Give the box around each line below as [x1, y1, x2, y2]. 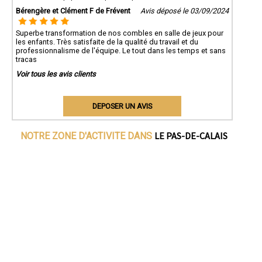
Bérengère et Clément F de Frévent [16, 6, 130, 15]
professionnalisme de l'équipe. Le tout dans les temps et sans [16, 46, 226, 55]
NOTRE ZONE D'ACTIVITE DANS [20, 130, 154, 142]
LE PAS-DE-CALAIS [154, 129, 227, 142]
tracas [16, 54, 37, 64]
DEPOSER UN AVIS [92, 101, 152, 111]
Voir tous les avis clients [16, 69, 96, 78]
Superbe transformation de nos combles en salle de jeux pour [16, 28, 223, 37]
